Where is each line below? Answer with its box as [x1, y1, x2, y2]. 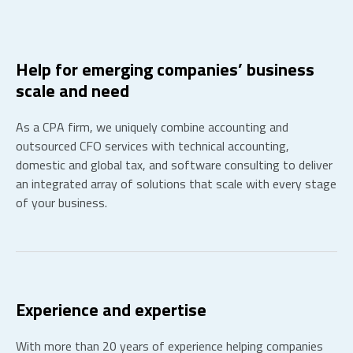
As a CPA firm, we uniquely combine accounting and [16, 117, 288, 136]
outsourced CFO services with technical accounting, [16, 136, 289, 155]
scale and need [16, 77, 129, 104]
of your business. [16, 193, 107, 212]
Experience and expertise [16, 296, 206, 323]
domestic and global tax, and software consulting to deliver [16, 155, 333, 174]
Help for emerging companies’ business [16, 56, 314, 83]
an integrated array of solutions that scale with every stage [16, 174, 336, 193]
